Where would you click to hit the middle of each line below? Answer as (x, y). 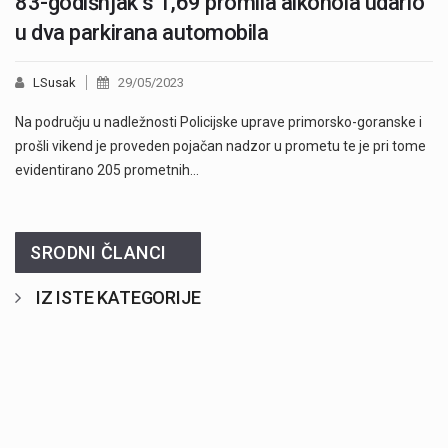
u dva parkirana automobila (142, 33)
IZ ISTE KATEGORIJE (118, 298)
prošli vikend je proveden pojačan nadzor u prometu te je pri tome (220, 146)
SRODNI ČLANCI (98, 253)
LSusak (54, 83)
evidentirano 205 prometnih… (107, 170)
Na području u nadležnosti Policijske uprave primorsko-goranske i (218, 122)
